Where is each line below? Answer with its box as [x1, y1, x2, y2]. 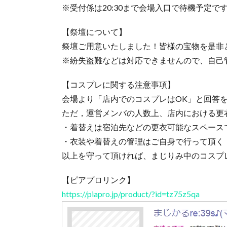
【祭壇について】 [62, 27, 127, 37]
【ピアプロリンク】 [62, 175, 135, 185]
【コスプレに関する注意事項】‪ [62, 80, 175, 90]
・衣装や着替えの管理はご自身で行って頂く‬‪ [62, 136, 224, 146]
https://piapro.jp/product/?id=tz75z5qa [62, 189, 200, 199]
